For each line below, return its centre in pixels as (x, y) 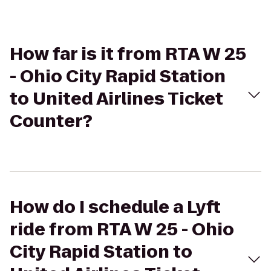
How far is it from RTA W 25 (128, 54)
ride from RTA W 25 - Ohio (122, 230)
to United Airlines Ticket (116, 99)
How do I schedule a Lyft (115, 207)
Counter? (51, 121)
